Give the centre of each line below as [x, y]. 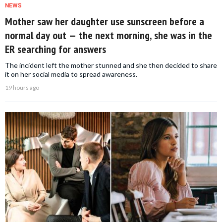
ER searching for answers [55, 49]
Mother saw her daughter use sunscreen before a [105, 21]
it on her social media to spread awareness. [71, 74]
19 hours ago [22, 87]
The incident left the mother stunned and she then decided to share [111, 65]
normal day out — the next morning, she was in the [109, 35]
